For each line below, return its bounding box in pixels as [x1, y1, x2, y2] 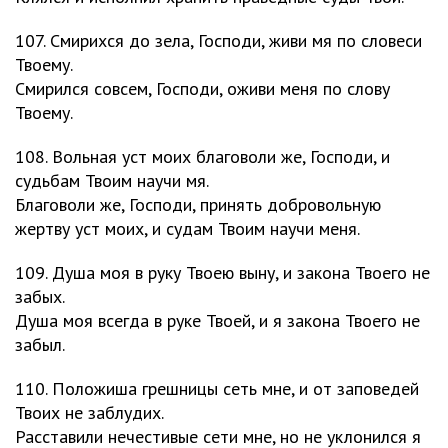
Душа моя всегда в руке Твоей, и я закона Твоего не [15, 309, 420, 332]
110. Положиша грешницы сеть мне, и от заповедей [15, 377, 419, 400]
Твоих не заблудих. [15, 401, 164, 424]
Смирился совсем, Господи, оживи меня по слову [15, 77, 390, 100]
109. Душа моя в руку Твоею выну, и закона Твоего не [15, 261, 430, 284]
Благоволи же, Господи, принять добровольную [15, 193, 381, 216]
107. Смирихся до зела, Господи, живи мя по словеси [15, 29, 422, 52]
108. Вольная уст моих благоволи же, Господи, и [15, 145, 390, 168]
